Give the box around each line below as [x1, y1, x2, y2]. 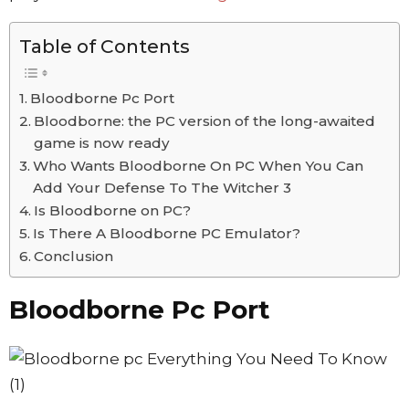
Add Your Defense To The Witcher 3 [33, 178, 292, 196]
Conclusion [34, 246, 114, 265]
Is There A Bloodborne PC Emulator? [33, 224, 301, 242]
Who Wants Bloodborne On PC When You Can [33, 156, 364, 174]
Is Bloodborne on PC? [34, 201, 192, 219]
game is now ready [34, 133, 171, 152]
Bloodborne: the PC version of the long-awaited [34, 111, 376, 130]
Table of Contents [19, 34, 190, 58]
